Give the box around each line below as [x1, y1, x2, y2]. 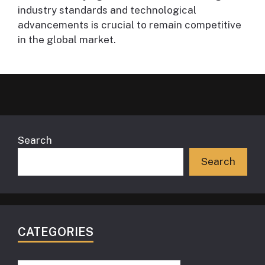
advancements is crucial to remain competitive [18, 18, 241, 31]
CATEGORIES [18, 224, 93, 239]
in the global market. [18, 33, 116, 46]
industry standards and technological [18, 4, 196, 16]
